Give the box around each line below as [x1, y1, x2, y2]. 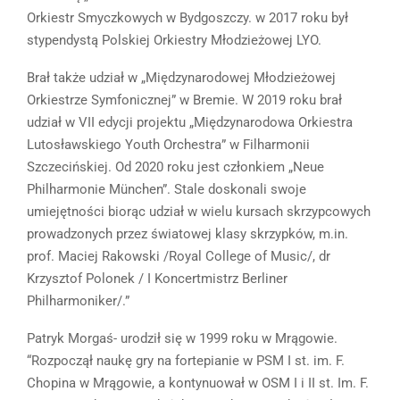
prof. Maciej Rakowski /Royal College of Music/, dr [27, 248, 330, 265]
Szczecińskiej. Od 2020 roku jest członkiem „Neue [27, 159, 324, 176]
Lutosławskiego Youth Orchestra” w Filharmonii [27, 137, 310, 154]
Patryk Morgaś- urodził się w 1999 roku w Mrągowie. [27, 330, 337, 347]
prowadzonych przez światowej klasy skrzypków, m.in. [27, 226, 348, 243]
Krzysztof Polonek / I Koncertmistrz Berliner [27, 271, 287, 287]
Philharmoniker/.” [27, 293, 129, 310]
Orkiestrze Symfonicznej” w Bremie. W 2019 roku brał [27, 92, 342, 109]
